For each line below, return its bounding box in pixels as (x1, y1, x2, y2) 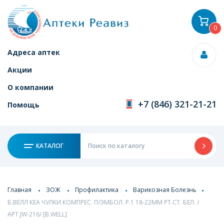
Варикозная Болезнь (133, 185, 196, 194)
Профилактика (75, 185, 118, 194)
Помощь (7, 100, 39, 109)
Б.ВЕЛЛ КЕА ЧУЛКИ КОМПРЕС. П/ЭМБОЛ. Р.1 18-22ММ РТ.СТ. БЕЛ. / (7, 197, 199, 206)
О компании (7, 82, 53, 92)
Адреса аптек (7, 47, 60, 57)
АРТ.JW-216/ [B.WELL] (7, 210, 67, 219)
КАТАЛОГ (34, 141, 64, 150)
